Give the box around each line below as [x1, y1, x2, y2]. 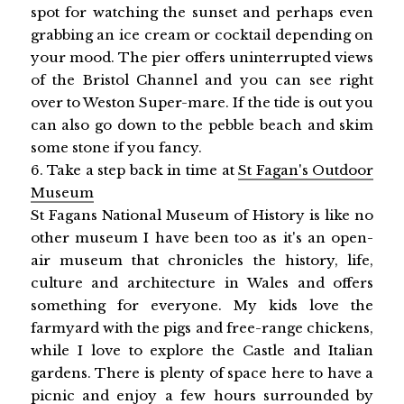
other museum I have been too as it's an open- [30, 228, 374, 246]
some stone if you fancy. [30, 138, 202, 156]
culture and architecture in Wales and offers [30, 273, 374, 291]
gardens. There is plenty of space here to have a [30, 363, 374, 381]
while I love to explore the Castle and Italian [30, 341, 374, 359]
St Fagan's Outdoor [238, 161, 374, 179]
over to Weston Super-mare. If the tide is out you [30, 93, 374, 111]
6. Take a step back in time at [30, 161, 239, 179]
